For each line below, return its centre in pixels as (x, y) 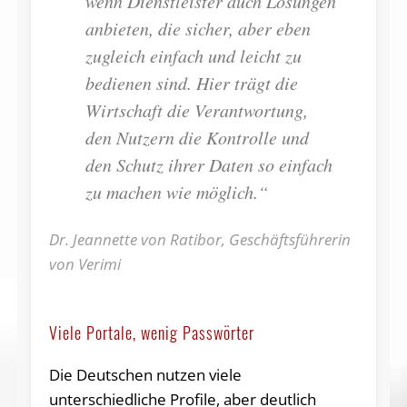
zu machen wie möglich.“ (176, 191)
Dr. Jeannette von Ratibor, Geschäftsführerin (199, 239)
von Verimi (84, 263)
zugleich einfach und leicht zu (193, 55)
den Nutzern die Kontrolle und (197, 137)
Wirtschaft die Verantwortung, (196, 109)
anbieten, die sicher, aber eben (198, 28)
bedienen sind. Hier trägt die (191, 82)
